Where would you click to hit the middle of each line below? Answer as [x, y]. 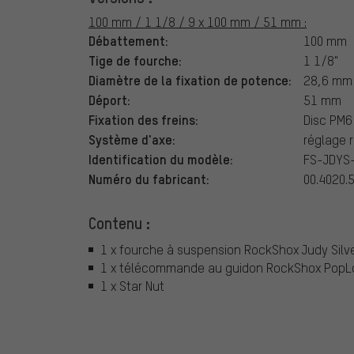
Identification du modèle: [161, 158]
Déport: [109, 99]
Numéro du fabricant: [149, 178]
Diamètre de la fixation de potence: [190, 79]
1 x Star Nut [132, 286]
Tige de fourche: [135, 60]
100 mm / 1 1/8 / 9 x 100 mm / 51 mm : [198, 21]
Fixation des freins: [143, 119]
